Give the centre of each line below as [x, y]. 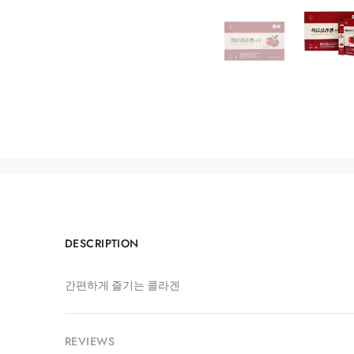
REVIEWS [90, 341]
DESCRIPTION [102, 243]
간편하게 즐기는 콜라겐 [122, 286]
